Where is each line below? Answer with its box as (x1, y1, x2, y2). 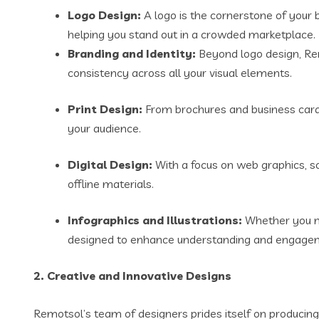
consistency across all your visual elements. (68, 66, 292, 80)
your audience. (68, 121, 141, 135)
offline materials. (68, 177, 154, 191)
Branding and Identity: (68, 46, 196, 61)
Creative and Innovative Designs (47, 268, 231, 283)
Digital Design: (68, 157, 152, 172)
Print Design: (68, 102, 142, 116)
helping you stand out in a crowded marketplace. (68, 27, 315, 41)
